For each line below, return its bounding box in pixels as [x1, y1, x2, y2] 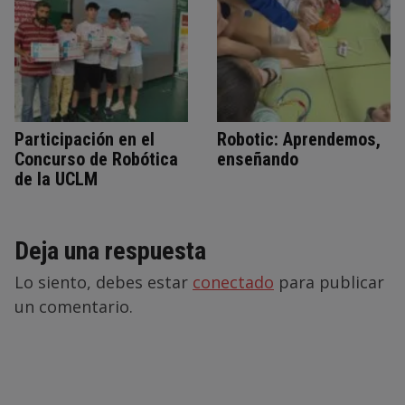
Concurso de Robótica [14, 147, 178, 170]
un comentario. [14, 295, 133, 317]
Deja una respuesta [14, 235, 206, 266]
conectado [193, 270, 274, 293]
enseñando [217, 147, 298, 170]
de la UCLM [14, 167, 98, 190]
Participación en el [14, 127, 155, 150]
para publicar [274, 270, 384, 293]
